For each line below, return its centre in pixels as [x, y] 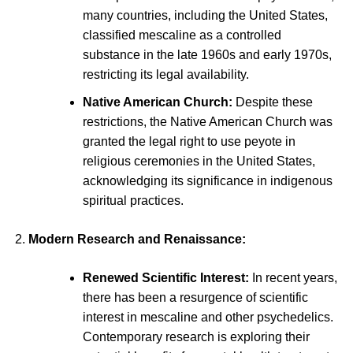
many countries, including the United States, [205, 16]
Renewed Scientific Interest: [165, 277]
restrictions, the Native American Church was [207, 121]
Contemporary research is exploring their [196, 336]
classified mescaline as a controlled [182, 35]
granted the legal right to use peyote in [189, 141]
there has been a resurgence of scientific [195, 297]
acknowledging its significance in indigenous [207, 180]
